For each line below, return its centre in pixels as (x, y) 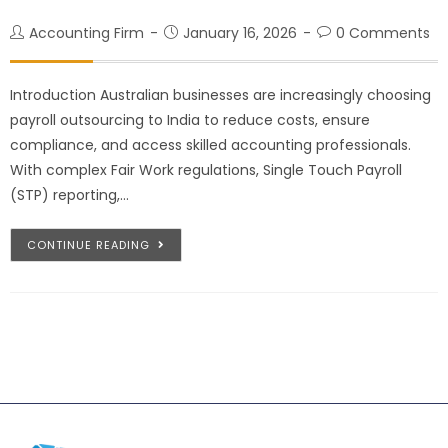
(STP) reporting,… (69, 195)
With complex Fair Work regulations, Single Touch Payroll (206, 170)
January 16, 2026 (240, 33)
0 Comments (383, 33)
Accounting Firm (86, 33)
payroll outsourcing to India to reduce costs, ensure (190, 120)
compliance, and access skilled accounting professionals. (210, 145)
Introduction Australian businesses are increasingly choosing (220, 95)
